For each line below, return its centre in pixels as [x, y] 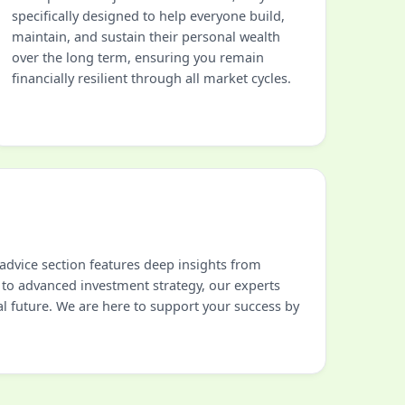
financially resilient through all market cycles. [151, 78]
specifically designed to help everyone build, [148, 15]
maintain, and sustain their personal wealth [146, 36]
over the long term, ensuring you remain [138, 57]
